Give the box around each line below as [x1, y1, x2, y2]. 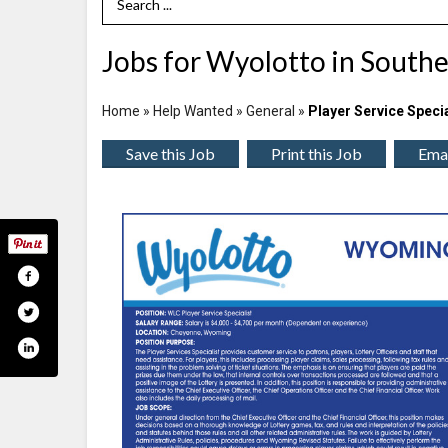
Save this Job [126, 143, 215, 163]
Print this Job [271, 143, 362, 163]
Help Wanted [153, 102, 233, 119]
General [246, 102, 298, 119]
